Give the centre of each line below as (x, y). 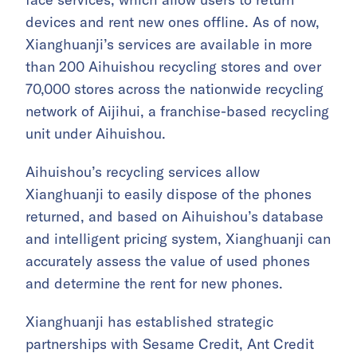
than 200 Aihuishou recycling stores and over (173, 66)
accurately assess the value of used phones (168, 261)
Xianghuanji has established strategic (149, 321)
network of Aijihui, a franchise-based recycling (177, 111)
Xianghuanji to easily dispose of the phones (169, 194)
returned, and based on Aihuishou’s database (175, 216)
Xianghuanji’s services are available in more (169, 44)
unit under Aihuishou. (96, 133)
